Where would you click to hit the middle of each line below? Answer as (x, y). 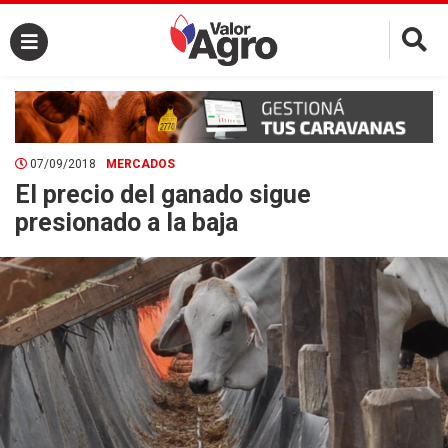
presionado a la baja (126, 222)
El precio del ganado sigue (163, 194)
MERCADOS (140, 163)
